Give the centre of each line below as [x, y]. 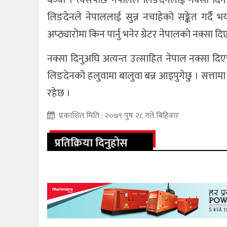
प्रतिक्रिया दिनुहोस [91, 143]
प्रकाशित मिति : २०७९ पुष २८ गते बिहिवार [119, 116]
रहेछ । [59, 93]
